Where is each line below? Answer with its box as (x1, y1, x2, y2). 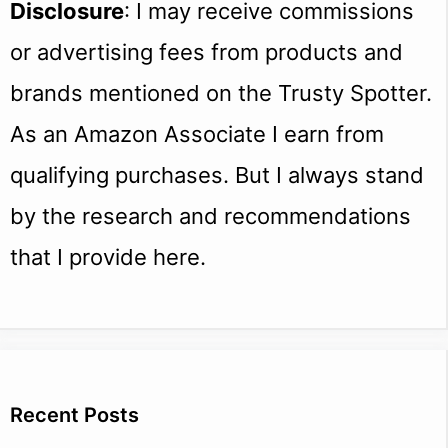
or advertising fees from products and (10, 39, 403, 66)
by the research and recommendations (10, 203, 411, 230)
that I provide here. (10, 244, 206, 271)
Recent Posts (10, 403, 139, 428)
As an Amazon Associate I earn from (10, 121, 384, 148)
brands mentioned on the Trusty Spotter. (10, 80, 432, 107)
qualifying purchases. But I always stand (10, 162, 424, 189)
